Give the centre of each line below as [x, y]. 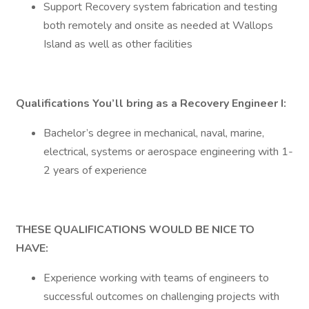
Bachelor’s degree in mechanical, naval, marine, [154, 133]
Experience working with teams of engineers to [156, 278]
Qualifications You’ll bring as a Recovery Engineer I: [151, 103]
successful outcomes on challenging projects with [161, 297]
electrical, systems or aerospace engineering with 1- [168, 152]
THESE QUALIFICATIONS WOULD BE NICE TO [135, 230]
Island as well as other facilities [119, 44]
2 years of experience [95, 170]
